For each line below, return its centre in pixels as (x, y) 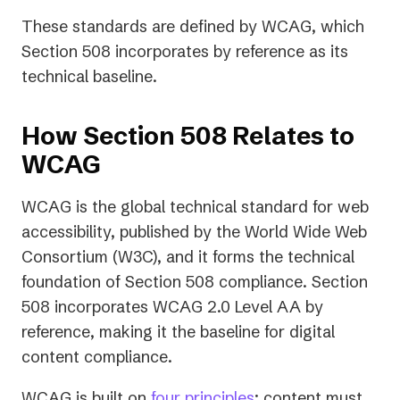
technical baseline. (89, 76)
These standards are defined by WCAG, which (193, 26)
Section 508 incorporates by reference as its (185, 51)
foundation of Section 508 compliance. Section (195, 281)
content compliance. (97, 356)
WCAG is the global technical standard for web (195, 206)
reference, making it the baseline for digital (178, 331)
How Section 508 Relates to (188, 135)
